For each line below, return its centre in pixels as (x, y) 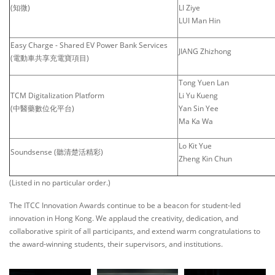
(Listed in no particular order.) (60, 182)
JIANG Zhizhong (205, 51)
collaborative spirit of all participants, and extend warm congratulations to (135, 231)
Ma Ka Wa (196, 121)
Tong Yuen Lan (204, 82)
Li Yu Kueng (198, 95)
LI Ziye (189, 7)
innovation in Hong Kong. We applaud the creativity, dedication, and (124, 218)
